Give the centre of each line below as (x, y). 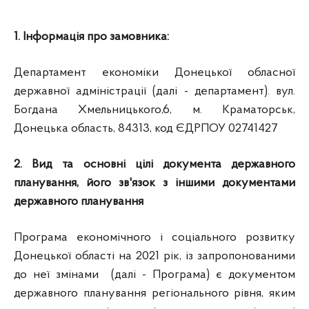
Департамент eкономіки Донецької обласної (154, 73)
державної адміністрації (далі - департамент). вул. (154, 91)
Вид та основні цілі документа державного (164, 165)
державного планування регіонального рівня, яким (154, 293)
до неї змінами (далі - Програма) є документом (154, 275)
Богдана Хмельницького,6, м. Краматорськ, (154, 110)
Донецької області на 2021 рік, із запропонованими (154, 256)
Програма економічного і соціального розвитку (154, 238)
